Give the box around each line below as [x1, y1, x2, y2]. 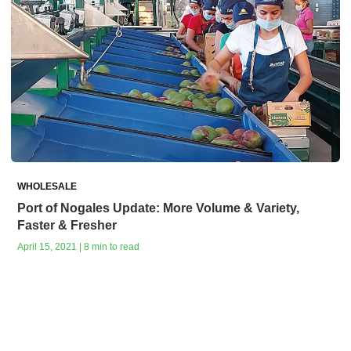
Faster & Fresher [17, 218, 117, 232]
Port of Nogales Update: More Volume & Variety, [17, 201, 299, 215]
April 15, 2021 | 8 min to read [17, 241, 139, 252]
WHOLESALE [17, 180, 77, 192]
